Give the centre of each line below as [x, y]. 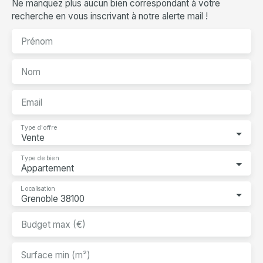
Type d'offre [39, 128]
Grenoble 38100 [53, 199]
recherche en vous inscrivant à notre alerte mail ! [110, 16]
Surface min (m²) [56, 255]
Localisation [38, 189]
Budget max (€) [53, 225]
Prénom [37, 42]
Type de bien [40, 159]
